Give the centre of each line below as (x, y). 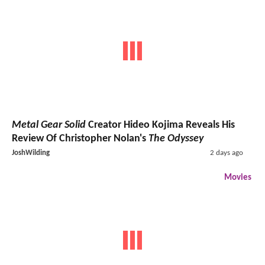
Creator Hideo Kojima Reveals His (160, 125)
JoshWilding (31, 153)
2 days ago (226, 153)
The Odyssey (176, 138)
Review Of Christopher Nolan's (80, 138)
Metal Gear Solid (49, 125)
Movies (238, 177)
